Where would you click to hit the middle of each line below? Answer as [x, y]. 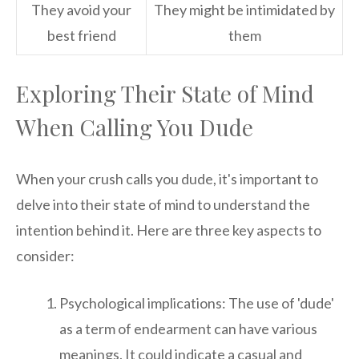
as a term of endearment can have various [188, 329]
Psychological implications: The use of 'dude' [197, 303]
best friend [81, 36]
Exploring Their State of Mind [165, 94]
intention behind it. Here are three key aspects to [169, 230]
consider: [45, 256]
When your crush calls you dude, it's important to [167, 179]
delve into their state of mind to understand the [163, 205]
